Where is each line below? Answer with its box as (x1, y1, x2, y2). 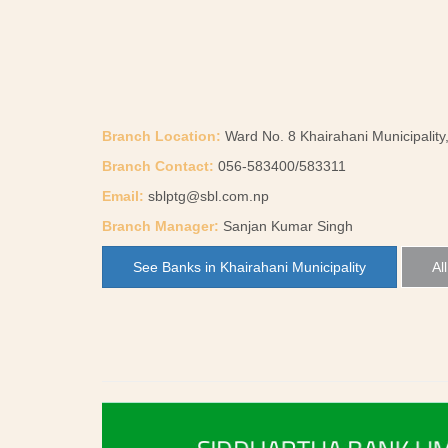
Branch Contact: (102, 158, 214, 174)
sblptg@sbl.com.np (148, 188, 269, 204)
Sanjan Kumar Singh (219, 218, 353, 234)
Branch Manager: (102, 218, 219, 234)
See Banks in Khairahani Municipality (133, 259, 366, 275)
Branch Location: (102, 128, 221, 144)
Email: (102, 188, 144, 204)
